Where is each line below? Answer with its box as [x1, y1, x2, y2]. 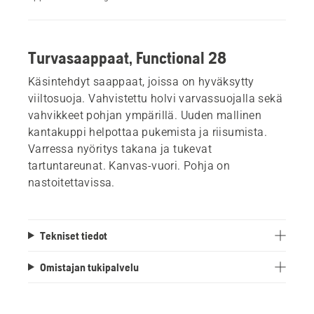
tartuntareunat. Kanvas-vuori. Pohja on [28, 158, 231, 172]
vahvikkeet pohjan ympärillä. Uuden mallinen [28, 108, 262, 122]
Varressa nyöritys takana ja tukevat [28, 142, 212, 156]
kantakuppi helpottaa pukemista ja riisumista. [28, 125, 267, 139]
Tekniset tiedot [39, 228, 107, 242]
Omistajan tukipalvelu [39, 260, 139, 273]
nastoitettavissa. [28, 175, 115, 189]
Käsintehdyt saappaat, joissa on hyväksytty [28, 74, 254, 88]
